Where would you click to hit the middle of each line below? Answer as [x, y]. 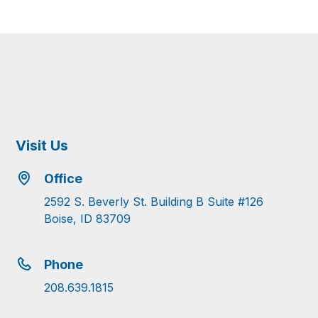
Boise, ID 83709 [88, 218]
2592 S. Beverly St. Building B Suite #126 [154, 201]
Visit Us [42, 145]
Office [64, 178]
